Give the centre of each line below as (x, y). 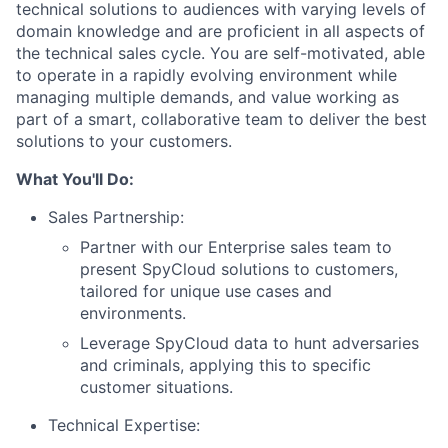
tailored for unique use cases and (206, 290)
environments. (133, 312)
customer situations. (156, 386)
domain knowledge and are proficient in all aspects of (220, 30)
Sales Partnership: (116, 216)
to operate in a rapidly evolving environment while (206, 74)
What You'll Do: (75, 178)
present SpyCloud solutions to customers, (239, 268)
